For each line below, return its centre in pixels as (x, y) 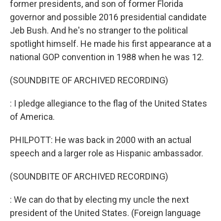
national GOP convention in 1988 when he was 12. (107, 57)
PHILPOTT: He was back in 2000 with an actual (101, 140)
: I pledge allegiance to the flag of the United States (109, 103)
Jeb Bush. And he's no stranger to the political (99, 30)
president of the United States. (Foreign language (105, 213)
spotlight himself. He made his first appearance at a (110, 44)
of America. (32, 117)
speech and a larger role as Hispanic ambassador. (107, 153)
